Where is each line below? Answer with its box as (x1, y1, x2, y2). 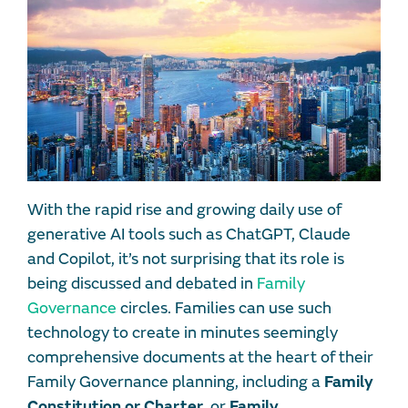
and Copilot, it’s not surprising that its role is (27, 249, 344, 270)
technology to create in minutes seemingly (27, 322, 338, 344)
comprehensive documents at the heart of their (27, 347, 373, 369)
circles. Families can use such (117, 298, 331, 320)
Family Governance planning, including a (27, 372, 324, 393)
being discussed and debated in (27, 273, 257, 295)
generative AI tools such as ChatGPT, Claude (27, 224, 351, 246)
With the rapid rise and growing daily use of (27, 199, 342, 221)
